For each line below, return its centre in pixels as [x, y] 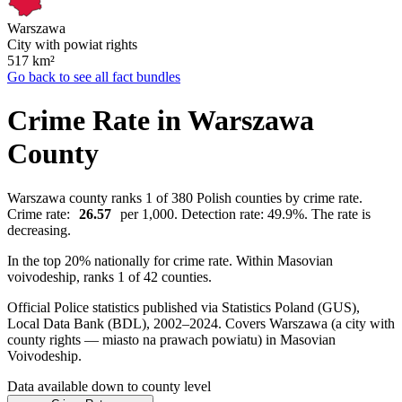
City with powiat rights [72, 44]
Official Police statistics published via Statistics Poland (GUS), [184, 307]
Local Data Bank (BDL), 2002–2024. [116, 323]
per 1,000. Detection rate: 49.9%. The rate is [243, 214]
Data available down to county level [109, 386]
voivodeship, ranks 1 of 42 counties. [109, 276]
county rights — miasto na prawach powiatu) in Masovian [171, 339]
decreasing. [39, 230]
